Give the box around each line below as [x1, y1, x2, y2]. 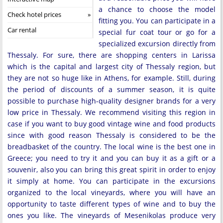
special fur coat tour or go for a [99, 27, 216, 37]
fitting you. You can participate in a [99, 16, 216, 25]
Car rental [7, 25, 36, 34]
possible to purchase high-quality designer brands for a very [7, 96, 216, 106]
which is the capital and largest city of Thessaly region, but [7, 62, 216, 71]
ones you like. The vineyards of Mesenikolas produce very [7, 211, 216, 220]
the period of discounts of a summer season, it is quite [7, 85, 216, 94]
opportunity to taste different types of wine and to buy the [7, 199, 216, 209]
